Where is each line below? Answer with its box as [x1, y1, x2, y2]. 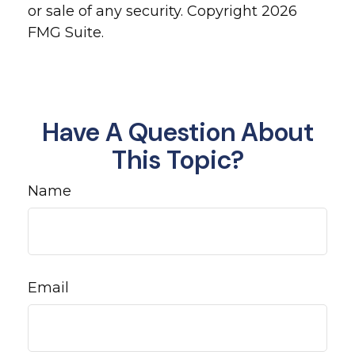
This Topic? [111, 143, 244, 177]
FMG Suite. [28, 24, 104, 41]
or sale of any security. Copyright [28, 2, 261, 20]
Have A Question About [41, 116, 314, 149]
